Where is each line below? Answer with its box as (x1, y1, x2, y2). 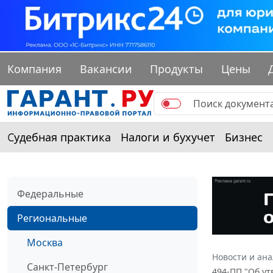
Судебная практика (7, 130, 111, 145)
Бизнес (225, 130, 263, 145)
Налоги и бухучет (121, 130, 215, 145)
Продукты (150, 62, 204, 77)
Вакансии (79, 62, 132, 77)
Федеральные (17, 187, 83, 201)
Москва (27, 236, 63, 250)
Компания (7, 62, 62, 77)
